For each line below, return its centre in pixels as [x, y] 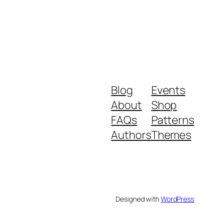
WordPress [177, 199]
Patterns [172, 120]
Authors [131, 135]
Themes [171, 135]
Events [168, 90]
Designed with [138, 199]
